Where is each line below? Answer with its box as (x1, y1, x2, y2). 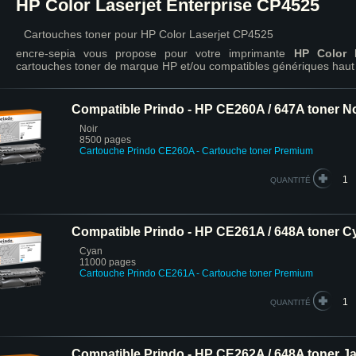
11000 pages (79, 257, 136, 268)
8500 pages (79, 134, 131, 145)
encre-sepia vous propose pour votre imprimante (16, 47, 294, 60)
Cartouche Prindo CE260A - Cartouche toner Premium (79, 145, 313, 157)
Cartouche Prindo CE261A (79, 268, 194, 279)
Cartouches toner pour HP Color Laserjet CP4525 (24, 28, 273, 41)
